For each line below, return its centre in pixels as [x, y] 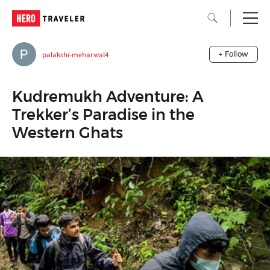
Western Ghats [67, 133]
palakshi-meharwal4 [75, 54]
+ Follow [234, 54]
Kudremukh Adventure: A [108, 96]
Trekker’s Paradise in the [103, 115]
